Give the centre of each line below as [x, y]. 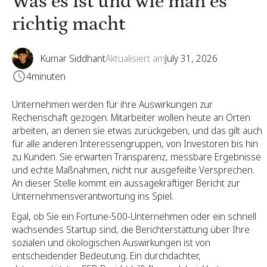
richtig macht [69, 24]
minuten [49, 76]
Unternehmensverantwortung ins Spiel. [93, 196]
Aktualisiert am [135, 58]
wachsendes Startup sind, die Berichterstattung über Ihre [131, 229]
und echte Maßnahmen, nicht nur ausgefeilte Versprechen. [133, 170]
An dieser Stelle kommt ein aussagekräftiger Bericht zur [126, 183]
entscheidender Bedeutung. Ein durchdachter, [106, 256]
